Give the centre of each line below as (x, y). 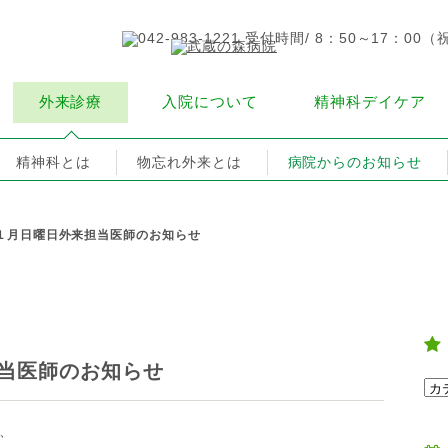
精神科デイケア (370, 102)
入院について (210, 102)
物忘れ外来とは (189, 162)
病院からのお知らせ (355, 162)
